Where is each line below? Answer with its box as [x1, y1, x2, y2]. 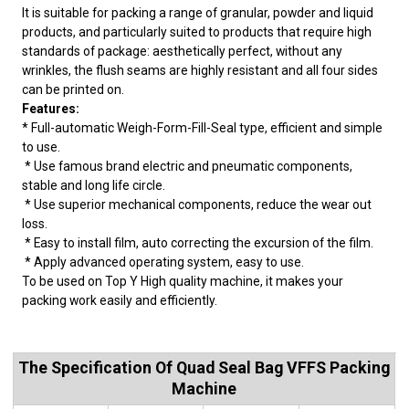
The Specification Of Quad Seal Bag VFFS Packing [18, 357, 391, 377]
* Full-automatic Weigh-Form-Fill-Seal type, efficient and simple [22, 120, 383, 135]
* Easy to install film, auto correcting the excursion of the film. [22, 235, 374, 250]
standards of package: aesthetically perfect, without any [22, 43, 343, 58]
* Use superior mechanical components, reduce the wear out [22, 196, 372, 212]
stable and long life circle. [22, 177, 166, 193]
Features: [22, 100, 80, 116]
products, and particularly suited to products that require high [22, 24, 372, 39]
